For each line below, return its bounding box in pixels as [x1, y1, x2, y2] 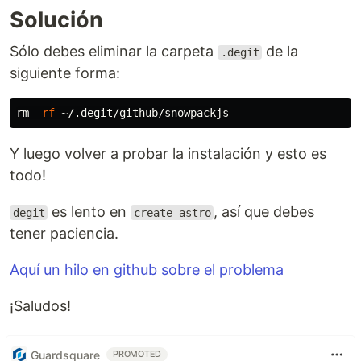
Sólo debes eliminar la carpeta [10, 43, 218, 60]
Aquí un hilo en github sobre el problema [10, 261, 284, 278]
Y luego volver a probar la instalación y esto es [10, 145, 326, 162]
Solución [10, 6, 103, 33]
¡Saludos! [10, 297, 71, 314]
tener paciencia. [10, 225, 118, 242]
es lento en [48, 203, 131, 220]
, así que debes [214, 203, 315, 220]
